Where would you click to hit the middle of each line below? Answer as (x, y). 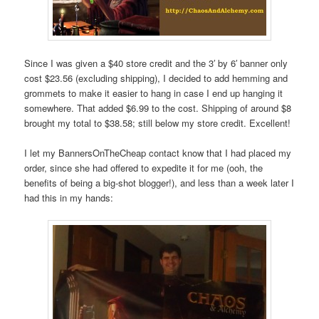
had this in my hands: (69, 198)
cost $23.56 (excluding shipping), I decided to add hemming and (156, 78)
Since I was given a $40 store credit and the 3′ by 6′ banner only (156, 63)
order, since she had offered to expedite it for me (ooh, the (144, 168)
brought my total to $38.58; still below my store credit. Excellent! (158, 123)
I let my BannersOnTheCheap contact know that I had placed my (158, 153)
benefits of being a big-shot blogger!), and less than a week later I (159, 183)
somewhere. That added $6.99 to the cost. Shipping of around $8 (158, 108)
